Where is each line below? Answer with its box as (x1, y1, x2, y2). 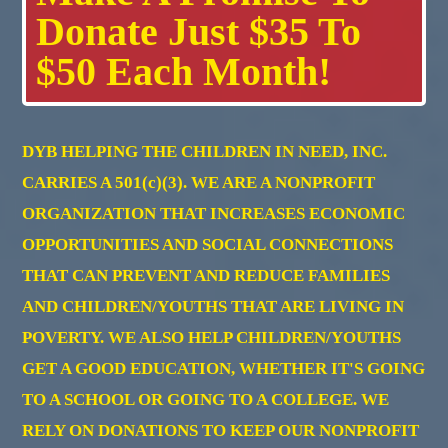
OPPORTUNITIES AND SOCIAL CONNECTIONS (22, 235, 394, 255)
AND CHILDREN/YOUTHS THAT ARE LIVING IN (22, 297, 405, 317)
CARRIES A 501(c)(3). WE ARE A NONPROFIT (22, 173, 376, 193)
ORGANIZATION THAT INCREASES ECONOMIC (22, 204, 406, 224)
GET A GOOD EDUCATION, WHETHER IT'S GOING (22, 359, 426, 379)
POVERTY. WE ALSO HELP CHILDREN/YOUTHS (22, 328, 402, 348)
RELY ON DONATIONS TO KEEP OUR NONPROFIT (22, 421, 420, 441)
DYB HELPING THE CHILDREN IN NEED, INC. (22, 142, 388, 162)
